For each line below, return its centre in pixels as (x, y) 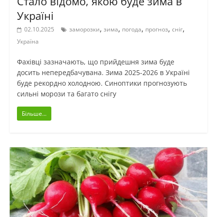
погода (132, 30)
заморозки (84, 30)
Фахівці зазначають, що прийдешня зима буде (95, 62)
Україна (28, 42)
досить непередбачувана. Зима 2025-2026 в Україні (103, 73)
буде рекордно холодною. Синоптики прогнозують (102, 83)
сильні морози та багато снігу (66, 94)
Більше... (34, 114)
